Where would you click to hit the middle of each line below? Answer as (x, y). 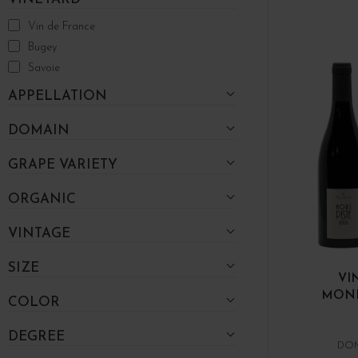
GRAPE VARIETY (63, 165)
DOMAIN (39, 130)
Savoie (44, 68)
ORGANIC (42, 199)
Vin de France (62, 26)
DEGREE (36, 336)
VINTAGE (39, 233)
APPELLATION (58, 96)
